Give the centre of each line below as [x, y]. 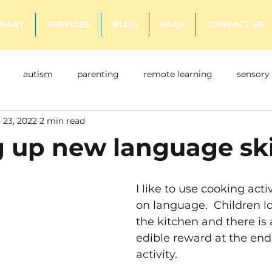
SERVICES [68, 24]
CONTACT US [235, 24]
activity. [160, 254]
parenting [98, 74]
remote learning [178, 74]
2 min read [62, 121]
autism [38, 74]
